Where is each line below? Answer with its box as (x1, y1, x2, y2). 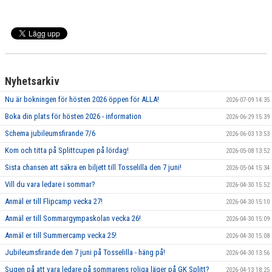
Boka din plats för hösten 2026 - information (5, 112, 141, 121)
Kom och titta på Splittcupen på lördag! (5, 146, 129, 155)
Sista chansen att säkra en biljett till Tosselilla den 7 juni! (5, 163, 182, 172)
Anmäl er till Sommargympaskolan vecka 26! (5, 214, 141, 223)
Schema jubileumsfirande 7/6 (5, 129, 95, 138)
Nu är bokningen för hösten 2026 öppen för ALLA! (5, 95, 159, 104)
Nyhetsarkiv (5, 75, 59, 87)
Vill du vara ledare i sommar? (5, 180, 95, 189)
